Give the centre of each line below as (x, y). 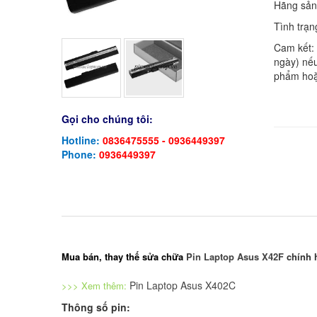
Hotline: (82, 140)
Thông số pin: (96, 307)
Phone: (80, 155)
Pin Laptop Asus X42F (235, 257)
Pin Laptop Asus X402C (183, 286)
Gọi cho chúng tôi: (107, 119)
